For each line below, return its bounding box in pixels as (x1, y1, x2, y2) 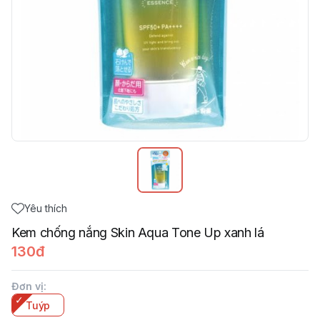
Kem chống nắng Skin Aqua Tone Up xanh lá (11, 225, 264, 240)
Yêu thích (24, 202, 67, 214)
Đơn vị (11, 280, 44, 292)
